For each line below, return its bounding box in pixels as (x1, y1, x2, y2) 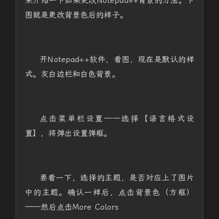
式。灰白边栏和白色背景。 (24, 69, 120, 79)
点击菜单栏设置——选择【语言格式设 (39, 114, 195, 123)
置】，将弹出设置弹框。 (24, 129, 112, 138)
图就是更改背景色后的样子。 (24, 10, 128, 20)
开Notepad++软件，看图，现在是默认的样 (39, 55, 195, 64)
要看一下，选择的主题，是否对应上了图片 (39, 173, 195, 182)
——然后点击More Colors (24, 202, 119, 212)
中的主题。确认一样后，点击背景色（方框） (24, 188, 195, 197)
